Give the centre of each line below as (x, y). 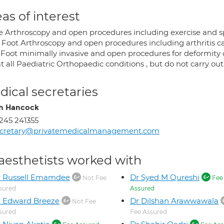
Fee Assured (148, 212)
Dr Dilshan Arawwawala (174, 201)
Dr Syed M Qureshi (165, 177)
